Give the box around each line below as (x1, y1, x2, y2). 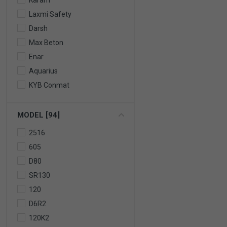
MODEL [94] (17, 110, 60, 120)
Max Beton (29, 39, 63, 47)
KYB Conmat (29, 81, 69, 89)
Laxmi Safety (29, 10, 71, 18)
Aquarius (29, 67, 58, 75)
